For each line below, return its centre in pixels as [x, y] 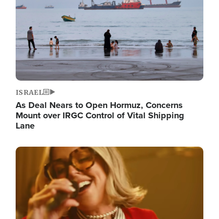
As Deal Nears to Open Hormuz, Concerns [99, 105]
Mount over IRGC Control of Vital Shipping [100, 115]
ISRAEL [30, 92]
